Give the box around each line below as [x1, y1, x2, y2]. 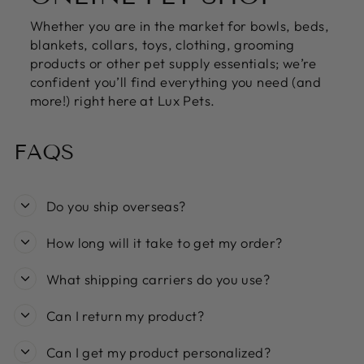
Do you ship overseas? [46, 197, 186, 214]
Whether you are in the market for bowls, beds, [30, 16, 330, 34]
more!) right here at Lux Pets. [30, 91, 215, 109]
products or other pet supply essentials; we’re [30, 54, 317, 71]
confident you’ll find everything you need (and [30, 72, 322, 90]
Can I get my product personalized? [46, 343, 271, 361]
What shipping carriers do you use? [46, 270, 271, 288]
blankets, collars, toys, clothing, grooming [30, 35, 295, 53]
